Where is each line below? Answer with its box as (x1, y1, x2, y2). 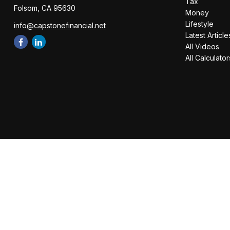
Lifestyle (185, 20, 214, 28)
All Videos (185, 42, 220, 51)
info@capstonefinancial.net (13, 21, 106, 30)
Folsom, (13, 4, 40, 12)
